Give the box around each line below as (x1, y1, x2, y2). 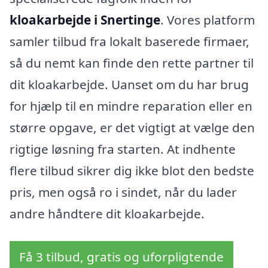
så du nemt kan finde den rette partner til (10, 54, 254, 72)
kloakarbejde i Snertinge (10, 11, 160, 29)
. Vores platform (160, 11, 255, 29)
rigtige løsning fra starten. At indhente (10, 141, 236, 158)
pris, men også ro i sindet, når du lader (10, 184, 237, 201)
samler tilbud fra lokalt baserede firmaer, (10, 33, 249, 50)
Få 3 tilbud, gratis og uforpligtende (19, 248, 224, 265)
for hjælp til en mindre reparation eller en (10, 98, 252, 115)
